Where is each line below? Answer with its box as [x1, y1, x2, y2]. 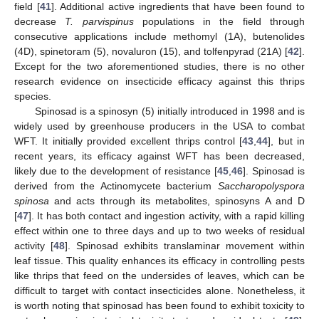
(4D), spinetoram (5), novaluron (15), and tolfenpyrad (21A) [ [14, 45, 288, 57]
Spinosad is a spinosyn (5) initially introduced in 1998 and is [34, 105, 305, 117]
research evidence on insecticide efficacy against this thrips [14, 75, 305, 87]
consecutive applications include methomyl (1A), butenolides [14, 30, 305, 42]
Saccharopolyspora [218, 179, 305, 192]
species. [14, 90, 51, 102]
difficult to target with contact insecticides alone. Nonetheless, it [14, 284, 305, 296]
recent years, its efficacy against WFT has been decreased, [14, 150, 305, 162]
